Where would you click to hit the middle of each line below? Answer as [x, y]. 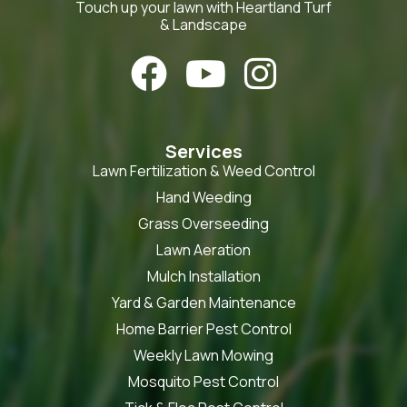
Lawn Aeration [203, 249]
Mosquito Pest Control [203, 381]
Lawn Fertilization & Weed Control [203, 170]
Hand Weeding [203, 197]
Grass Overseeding [203, 223]
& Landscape [203, 24]
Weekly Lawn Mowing [203, 355]
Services [203, 151]
